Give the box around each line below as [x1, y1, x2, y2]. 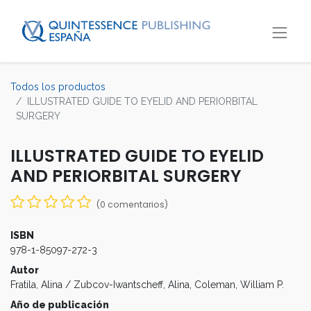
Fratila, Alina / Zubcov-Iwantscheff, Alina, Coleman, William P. [10, 279, 284, 290]
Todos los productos [10, 81, 106, 92]
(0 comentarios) [96, 199, 168, 210]
